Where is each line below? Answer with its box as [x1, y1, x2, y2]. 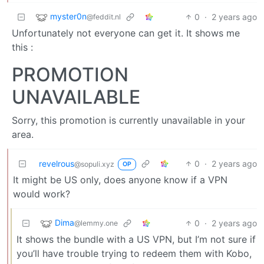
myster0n [50, 11, 87, 21]
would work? [13, 187, 70, 200]
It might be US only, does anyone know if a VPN [13, 173, 227, 186]
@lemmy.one [74, 218, 118, 227]
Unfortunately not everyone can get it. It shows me [12, 27, 240, 39]
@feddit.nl [87, 12, 121, 21]
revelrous [39, 158, 74, 169]
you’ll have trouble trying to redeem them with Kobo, [16, 247, 252, 259]
